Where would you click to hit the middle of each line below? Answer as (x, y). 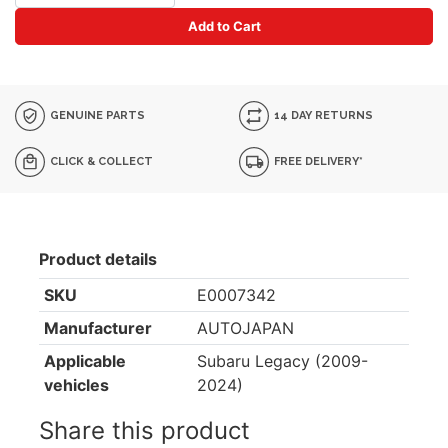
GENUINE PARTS (96, 115)
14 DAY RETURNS (322, 115)
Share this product (144, 430)
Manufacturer (97, 328)
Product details (98, 259)
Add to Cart (224, 26)
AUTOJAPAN (245, 328)
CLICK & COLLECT (100, 161)
